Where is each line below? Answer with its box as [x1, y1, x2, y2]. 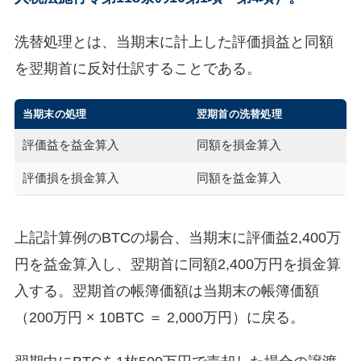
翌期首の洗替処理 [196, 108, 283, 121]
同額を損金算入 [196, 139, 281, 152]
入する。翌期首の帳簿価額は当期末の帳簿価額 [14, 283, 319, 299]
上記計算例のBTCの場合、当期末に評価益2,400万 [14, 230, 341, 246]
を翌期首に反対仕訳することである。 [14, 60, 261, 77]
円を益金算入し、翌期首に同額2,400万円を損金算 [14, 256, 341, 272]
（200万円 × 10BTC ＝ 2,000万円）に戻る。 [14, 309, 305, 326]
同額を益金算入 [196, 172, 281, 185]
